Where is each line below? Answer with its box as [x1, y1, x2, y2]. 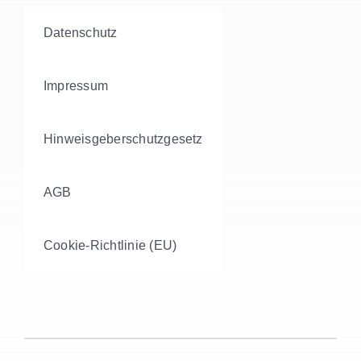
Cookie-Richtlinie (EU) [43, 239, 177, 253]
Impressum [43, 79, 109, 93]
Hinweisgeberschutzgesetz [43, 132, 203, 147]
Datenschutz [43, 26, 118, 40]
